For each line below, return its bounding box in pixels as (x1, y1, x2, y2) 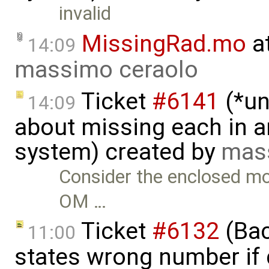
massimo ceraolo (14, 55, 198, 83)
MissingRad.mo (82, 29, 246, 58)
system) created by (14, 138, 221, 166)
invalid (59, 2, 112, 25)
